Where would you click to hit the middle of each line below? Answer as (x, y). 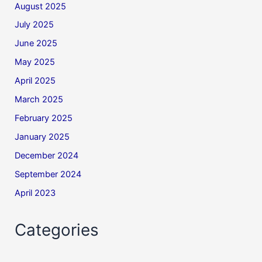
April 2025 (35, 81)
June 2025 (36, 44)
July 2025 (35, 25)
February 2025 (44, 118)
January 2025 (42, 137)
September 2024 (48, 174)
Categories (57, 230)
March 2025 (39, 100)
